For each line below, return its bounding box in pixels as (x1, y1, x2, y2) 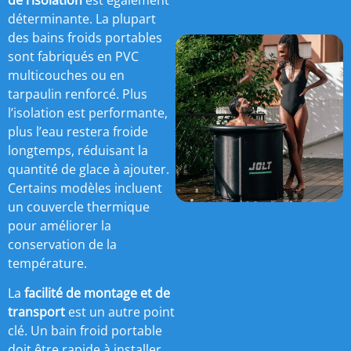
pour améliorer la (8, 216, 111, 234)
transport (8, 303, 65, 321)
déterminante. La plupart (8, 9, 156, 27)
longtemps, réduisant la (8, 141, 148, 159)
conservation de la (8, 235, 117, 253)
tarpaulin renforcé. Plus (8, 85, 147, 103)
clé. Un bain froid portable (8, 322, 162, 340)
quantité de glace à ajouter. (8, 160, 169, 178)
